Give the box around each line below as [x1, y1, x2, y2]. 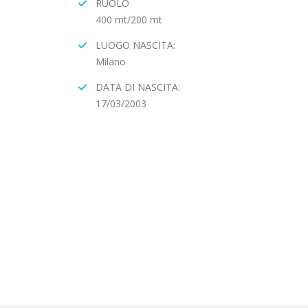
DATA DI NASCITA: [96, 80, 180, 93]
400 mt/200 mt [96, 13, 162, 26]
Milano [96, 55, 126, 68]
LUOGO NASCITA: [96, 38, 175, 52]
